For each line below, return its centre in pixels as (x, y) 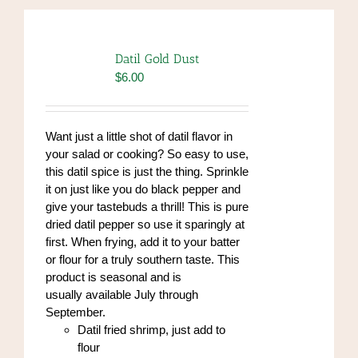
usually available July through (121, 294)
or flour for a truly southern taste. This (142, 259)
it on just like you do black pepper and (143, 189)
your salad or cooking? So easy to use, (147, 154)
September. (75, 312)
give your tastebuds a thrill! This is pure (147, 207)
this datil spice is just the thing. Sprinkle (147, 171)
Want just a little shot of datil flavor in (139, 136)
